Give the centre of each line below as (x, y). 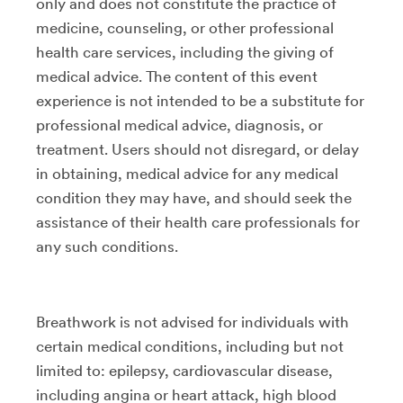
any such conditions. (107, 246)
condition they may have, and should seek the (194, 197)
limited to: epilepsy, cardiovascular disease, (184, 370)
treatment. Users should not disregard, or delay (197, 149)
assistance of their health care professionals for (198, 222)
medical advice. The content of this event (177, 76)
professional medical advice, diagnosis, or (179, 125)
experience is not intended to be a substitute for (200, 100)
